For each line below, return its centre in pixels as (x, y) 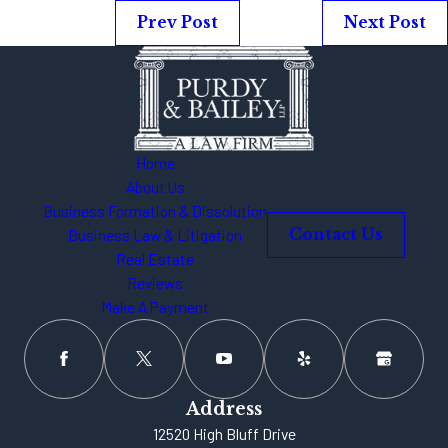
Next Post (385, 23)
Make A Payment (155, 306)
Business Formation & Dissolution (155, 210)
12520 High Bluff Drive (224, 433)
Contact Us (336, 234)
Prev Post (178, 23)
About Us (155, 186)
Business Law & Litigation (155, 234)
